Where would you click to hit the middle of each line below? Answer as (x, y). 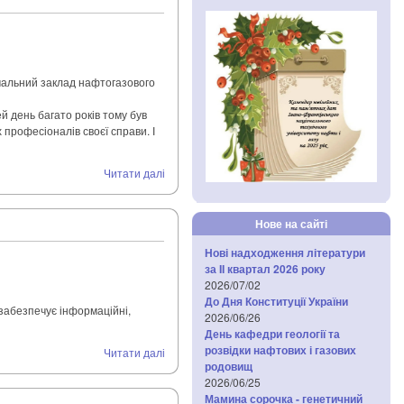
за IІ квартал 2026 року (265, 269)
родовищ (229, 366)
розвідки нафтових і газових (280, 350)
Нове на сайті (291, 224)
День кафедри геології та (272, 334)
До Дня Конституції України (276, 301)
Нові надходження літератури (285, 252)
